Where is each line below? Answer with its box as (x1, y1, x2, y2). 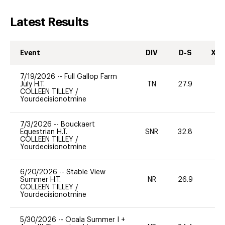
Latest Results (10, 16, 89, 28)
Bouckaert (61, 121, 95, 128)
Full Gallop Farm (64, 73, 117, 80)
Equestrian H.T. (20, 128, 67, 136)
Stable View (66, 168, 105, 176)
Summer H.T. (20, 176, 61, 183)
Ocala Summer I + (65, 216, 125, 223)
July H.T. (20, 80, 45, 88)
